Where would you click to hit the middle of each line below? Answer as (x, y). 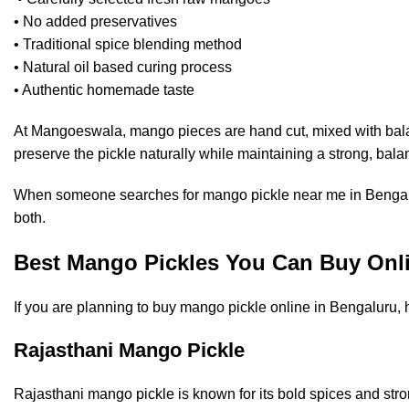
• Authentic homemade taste (104, 90)
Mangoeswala (75, 131)
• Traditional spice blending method (128, 45)
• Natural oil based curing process (123, 68)
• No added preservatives (95, 22)
